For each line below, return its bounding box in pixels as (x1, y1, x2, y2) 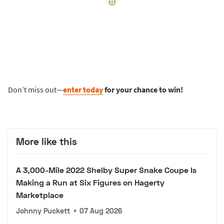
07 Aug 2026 (79, 206, 122, 215)
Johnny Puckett (16, 206, 70, 215)
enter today (63, 84, 103, 95)
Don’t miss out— (8, 84, 63, 95)
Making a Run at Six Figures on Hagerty (16, 177, 164, 187)
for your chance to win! (103, 84, 183, 95)
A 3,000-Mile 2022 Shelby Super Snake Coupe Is (16, 164, 196, 174)
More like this (16, 135, 77, 147)
